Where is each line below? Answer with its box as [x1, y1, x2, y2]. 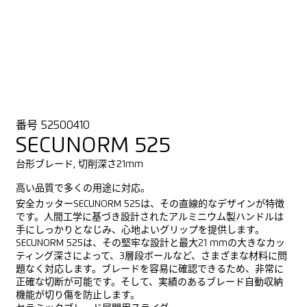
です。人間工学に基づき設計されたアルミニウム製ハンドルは [15, 212, 284, 222]
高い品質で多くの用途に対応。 [15, 183, 150, 193]
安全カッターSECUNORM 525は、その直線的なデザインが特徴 [15, 199, 284, 209]
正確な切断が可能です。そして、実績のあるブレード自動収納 [15, 277, 283, 287]
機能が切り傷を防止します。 [15, 290, 140, 300]
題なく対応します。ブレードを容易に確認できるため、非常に [15, 264, 284, 274]
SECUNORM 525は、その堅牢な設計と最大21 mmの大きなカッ [15, 238, 285, 248]
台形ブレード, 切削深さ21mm [25, 159, 143, 169]
